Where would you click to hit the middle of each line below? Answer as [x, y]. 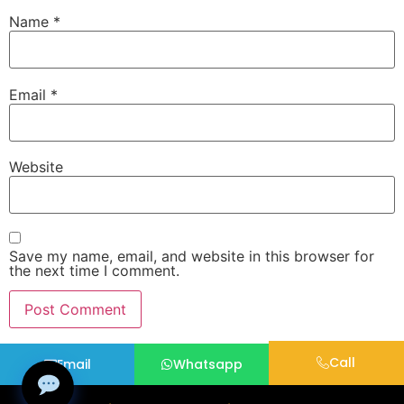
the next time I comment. [94, 270]
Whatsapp [208, 365]
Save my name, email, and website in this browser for [192, 256]
